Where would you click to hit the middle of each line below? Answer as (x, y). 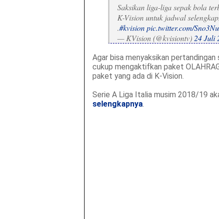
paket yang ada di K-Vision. (138, 76)
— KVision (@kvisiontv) (155, 38)
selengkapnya (117, 104)
